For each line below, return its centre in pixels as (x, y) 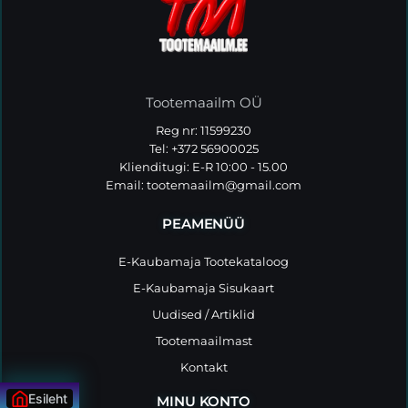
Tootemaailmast (204, 341)
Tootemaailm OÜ (204, 102)
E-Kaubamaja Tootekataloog (204, 261)
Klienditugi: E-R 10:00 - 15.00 (204, 167)
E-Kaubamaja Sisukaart (204, 288)
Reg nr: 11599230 (204, 130)
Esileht (48, 398)
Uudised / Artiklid (204, 314)
